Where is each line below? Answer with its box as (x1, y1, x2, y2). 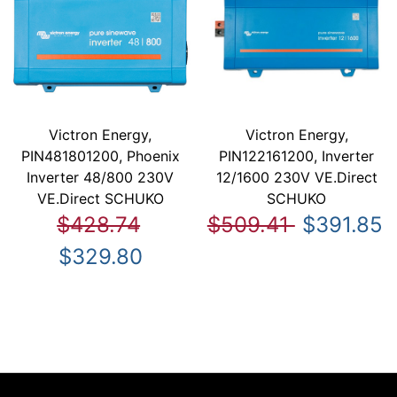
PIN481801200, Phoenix (20, 147, 180, 166)
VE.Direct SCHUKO (36, 190, 164, 208)
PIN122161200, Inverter (219, 147, 375, 166)
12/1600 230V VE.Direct (215, 168, 378, 187)
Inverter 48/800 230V (27, 168, 175, 187)
